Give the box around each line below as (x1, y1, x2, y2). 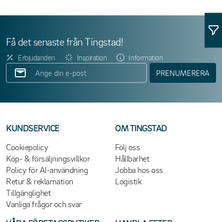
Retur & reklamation (6, 175, 73, 186)
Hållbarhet (115, 152, 150, 164)
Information (128, 52, 163, 62)
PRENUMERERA (156, 67, 210, 78)
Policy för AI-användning (6, 164, 88, 175)
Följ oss (115, 141, 140, 152)
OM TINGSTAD (115, 122, 167, 133)
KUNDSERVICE (6, 122, 59, 133)
